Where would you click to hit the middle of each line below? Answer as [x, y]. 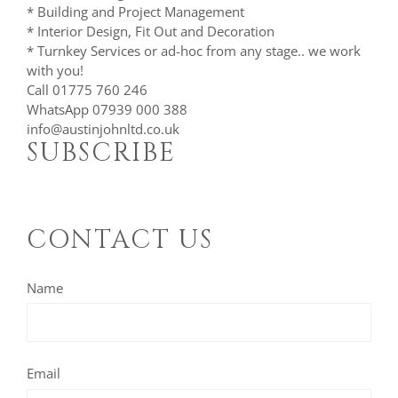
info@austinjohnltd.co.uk [103, 128]
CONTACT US [120, 240]
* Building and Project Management [135, 11]
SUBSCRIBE [101, 153]
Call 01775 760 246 [87, 89]
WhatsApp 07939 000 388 [107, 109]
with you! [55, 70]
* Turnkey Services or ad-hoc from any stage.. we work [194, 50]
